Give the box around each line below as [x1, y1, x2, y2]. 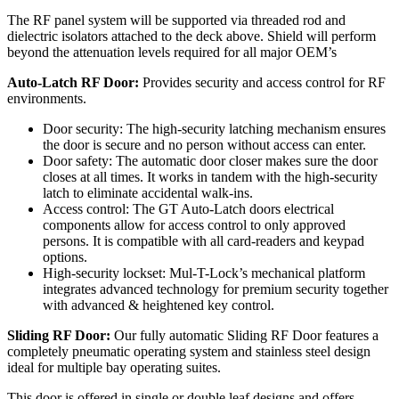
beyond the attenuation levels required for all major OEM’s [7, 45, 337, 61]
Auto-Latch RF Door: [7, 75, 139, 91]
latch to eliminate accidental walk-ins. [43, 185, 253, 201]
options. [43, 249, 87, 265]
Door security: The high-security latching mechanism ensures [43, 121, 386, 137]
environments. [7, 91, 86, 107]
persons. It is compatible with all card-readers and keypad [43, 233, 364, 249]
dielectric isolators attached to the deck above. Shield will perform [7, 28, 376, 45]
